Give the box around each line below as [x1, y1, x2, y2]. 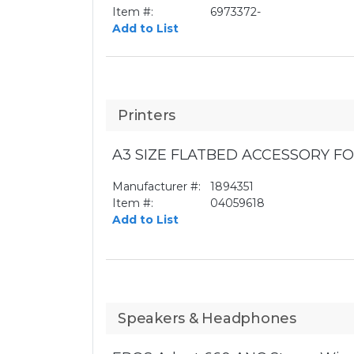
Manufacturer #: [112, 179, 201, 194]
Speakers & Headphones [118, 310, 296, 327]
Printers [118, 107, 175, 124]
